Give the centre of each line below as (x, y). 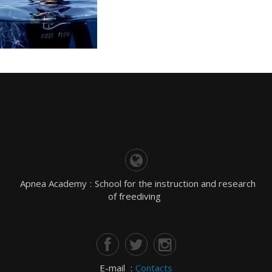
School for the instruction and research (175, 183)
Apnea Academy (53, 183)
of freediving (134, 196)
